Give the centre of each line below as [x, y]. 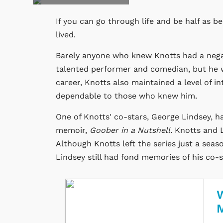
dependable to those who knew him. [126, 96]
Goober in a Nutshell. [131, 130]
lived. [66, 35]
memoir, [73, 130]
